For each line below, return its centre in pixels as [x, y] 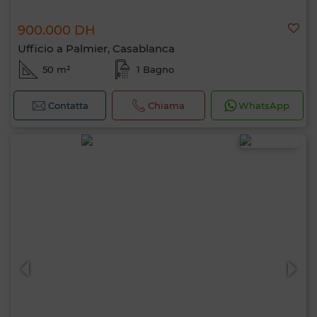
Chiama [167, 105]
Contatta [68, 105]
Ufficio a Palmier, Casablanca [96, 48]
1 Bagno [155, 69]
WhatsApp [264, 105]
